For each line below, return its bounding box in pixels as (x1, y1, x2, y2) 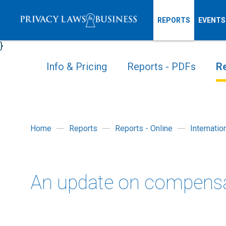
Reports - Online (115, 124, 173, 133)
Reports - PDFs (127, 61, 196, 73)
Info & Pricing (46, 61, 107, 73)
